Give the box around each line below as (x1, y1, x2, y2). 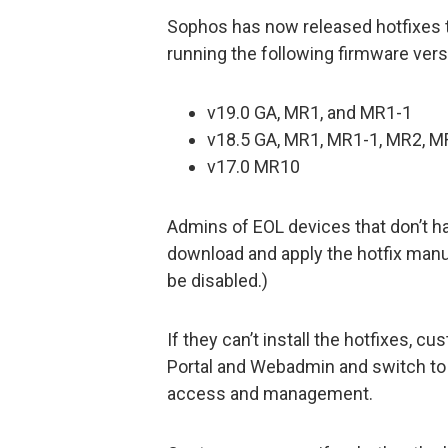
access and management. (167, 383, 373, 405)
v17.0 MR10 (207, 156, 300, 178)
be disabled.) (167, 269, 268, 291)
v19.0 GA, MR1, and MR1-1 (207, 102, 412, 124)
